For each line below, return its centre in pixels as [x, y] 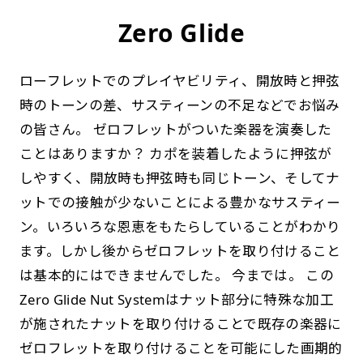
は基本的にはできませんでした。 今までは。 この [176, 275]
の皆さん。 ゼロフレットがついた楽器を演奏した [175, 129]
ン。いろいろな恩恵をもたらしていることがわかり [180, 226]
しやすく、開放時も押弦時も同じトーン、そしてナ [179, 177]
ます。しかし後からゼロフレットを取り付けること [180, 250]
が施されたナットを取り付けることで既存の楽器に [180, 323]
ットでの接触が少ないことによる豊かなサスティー [180, 202]
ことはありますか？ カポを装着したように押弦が [175, 153]
